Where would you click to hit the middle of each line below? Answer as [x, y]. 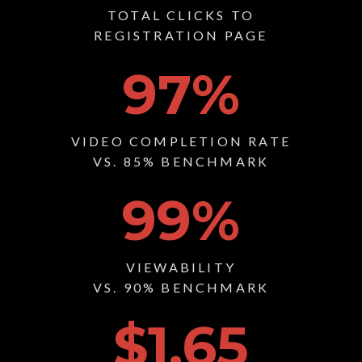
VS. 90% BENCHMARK [181, 288]
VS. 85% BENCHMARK [181, 162]
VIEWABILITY [181, 267]
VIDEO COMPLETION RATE [181, 141]
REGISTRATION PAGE [181, 36]
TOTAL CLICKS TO [181, 15]
